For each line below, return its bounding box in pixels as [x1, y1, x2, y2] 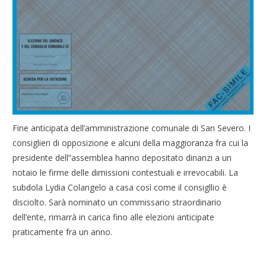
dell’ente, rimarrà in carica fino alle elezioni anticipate [12, 211, 215, 223]
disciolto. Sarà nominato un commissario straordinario [12, 197, 222, 208]
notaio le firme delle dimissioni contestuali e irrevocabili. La [12, 167, 239, 179]
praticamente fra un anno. [12, 226, 113, 238]
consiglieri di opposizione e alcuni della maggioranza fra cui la [12, 137, 249, 149]
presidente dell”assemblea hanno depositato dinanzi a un [12, 152, 232, 164]
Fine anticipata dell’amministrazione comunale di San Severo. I [12, 122, 251, 134]
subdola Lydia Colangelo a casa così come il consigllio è [12, 182, 227, 194]
